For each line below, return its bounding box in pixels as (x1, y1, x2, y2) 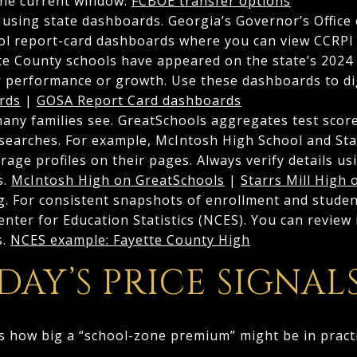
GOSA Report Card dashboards (36, 91, 241, 109)
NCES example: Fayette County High (10, 230, 250, 249)
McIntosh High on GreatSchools (10, 171, 225, 189)
